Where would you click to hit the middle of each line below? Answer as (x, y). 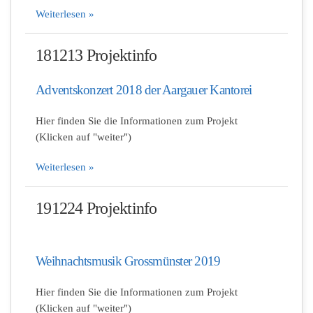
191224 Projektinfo (96, 208)
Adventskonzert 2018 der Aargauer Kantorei (144, 90)
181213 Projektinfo (96, 55)
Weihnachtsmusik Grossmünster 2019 (128, 261)
